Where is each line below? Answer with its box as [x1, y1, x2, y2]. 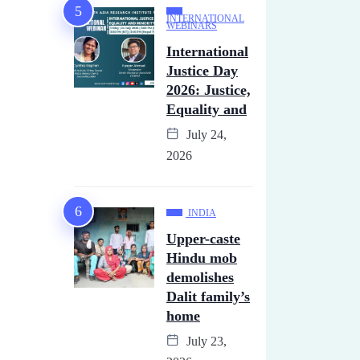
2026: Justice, [166, 82, 251, 98]
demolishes [166, 269, 234, 285]
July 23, [183, 334, 227, 348]
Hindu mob [166, 250, 237, 266]
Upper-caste [166, 231, 240, 247]
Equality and [166, 101, 247, 117]
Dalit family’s [166, 288, 250, 305]
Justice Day [166, 63, 238, 79]
